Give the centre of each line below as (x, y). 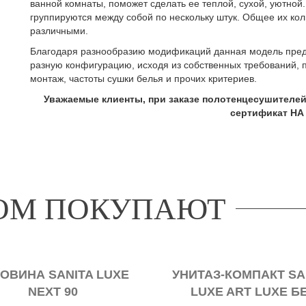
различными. (59, 31)
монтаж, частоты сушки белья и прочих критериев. (143, 79)
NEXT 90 (53, 291)
